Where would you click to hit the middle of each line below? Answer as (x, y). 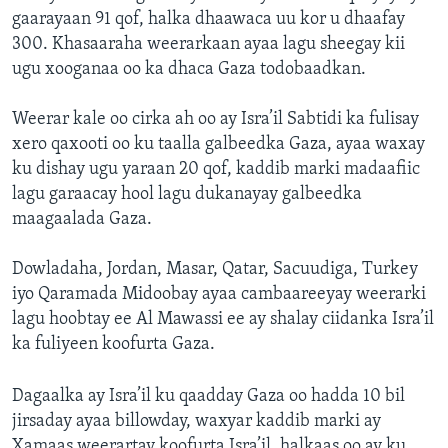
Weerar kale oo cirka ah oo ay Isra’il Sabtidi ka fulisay (215, 120)
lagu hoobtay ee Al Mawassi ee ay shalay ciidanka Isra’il (223, 320)
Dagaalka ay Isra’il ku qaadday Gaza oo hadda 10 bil (208, 397)
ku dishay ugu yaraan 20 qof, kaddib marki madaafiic (216, 170)
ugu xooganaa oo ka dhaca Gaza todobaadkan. (189, 70)
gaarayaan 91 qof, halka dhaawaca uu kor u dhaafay (208, 20)
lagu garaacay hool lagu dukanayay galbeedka (187, 195)
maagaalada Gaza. (82, 220)
